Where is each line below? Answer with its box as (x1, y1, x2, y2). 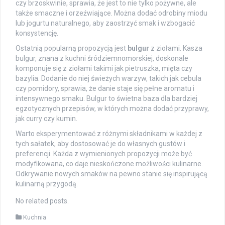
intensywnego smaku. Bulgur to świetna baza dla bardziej (16, 94, 197, 102)
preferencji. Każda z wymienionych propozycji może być (16, 149, 192, 158)
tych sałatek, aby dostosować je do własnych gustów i (16, 139, 185, 148)
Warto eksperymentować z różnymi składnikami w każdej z (16, 129, 202, 138)
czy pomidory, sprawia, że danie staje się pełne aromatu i (16, 84, 194, 92)
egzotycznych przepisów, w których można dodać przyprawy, (16, 104, 209, 113)
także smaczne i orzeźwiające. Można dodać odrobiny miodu (16, 9, 207, 17)
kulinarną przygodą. (16, 179, 78, 188)
